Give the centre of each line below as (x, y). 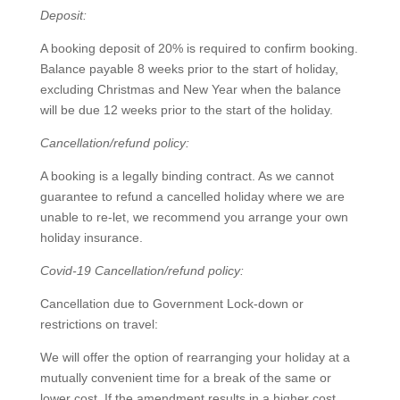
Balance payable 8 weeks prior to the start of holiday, (189, 69)
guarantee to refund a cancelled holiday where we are (192, 196)
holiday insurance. (91, 237)
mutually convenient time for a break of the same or (185, 378)
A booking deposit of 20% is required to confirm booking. (199, 48)
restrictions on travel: (99, 324)
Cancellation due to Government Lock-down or (171, 304)
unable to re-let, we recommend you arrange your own (194, 217)
